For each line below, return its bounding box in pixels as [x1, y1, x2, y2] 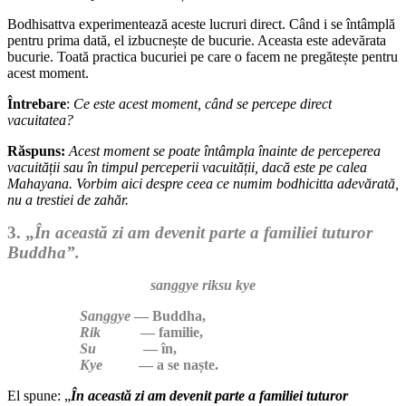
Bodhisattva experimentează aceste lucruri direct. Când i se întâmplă [7, 15, 395, 32]
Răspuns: [7, 142, 65, 159]
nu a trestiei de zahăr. [7, 191, 129, 208]
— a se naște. [102, 356, 218, 372]
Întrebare [7, 95, 66, 111]
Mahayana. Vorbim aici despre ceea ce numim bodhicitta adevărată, [7, 175, 399, 191]
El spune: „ [7, 387, 71, 403]
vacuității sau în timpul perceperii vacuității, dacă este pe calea [7, 159, 367, 175]
